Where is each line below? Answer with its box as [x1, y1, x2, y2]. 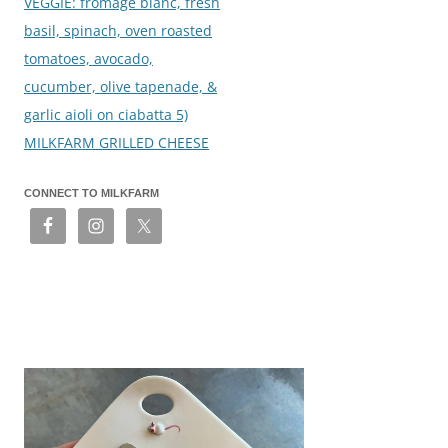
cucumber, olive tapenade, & [24, 76, 217, 96]
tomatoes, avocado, [24, 48, 153, 68]
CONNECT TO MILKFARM [24, 186, 159, 199]
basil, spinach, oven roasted [24, 20, 212, 40]
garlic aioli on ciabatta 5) [24, 104, 188, 124]
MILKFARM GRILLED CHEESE [24, 132, 209, 152]
